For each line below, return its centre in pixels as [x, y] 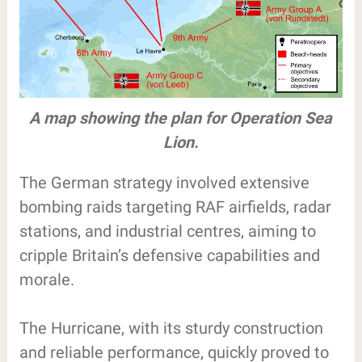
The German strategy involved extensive [164, 182]
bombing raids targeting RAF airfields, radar [175, 206]
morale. [46, 279]
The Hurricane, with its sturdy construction [171, 328]
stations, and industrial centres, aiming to [167, 231]
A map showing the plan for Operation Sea [181, 118]
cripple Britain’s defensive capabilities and [169, 255]
